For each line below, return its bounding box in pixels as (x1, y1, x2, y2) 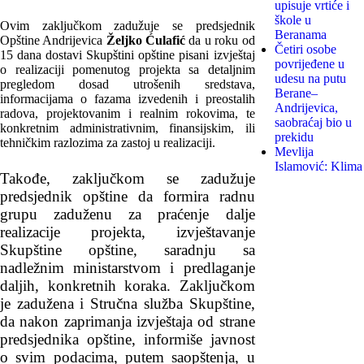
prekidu (274, 129, 314, 144)
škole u (274, 12, 311, 27)
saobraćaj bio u (274, 115, 352, 129)
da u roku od (185, 32, 255, 47)
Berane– (274, 85, 318, 100)
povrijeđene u (274, 56, 344, 71)
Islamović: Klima (274, 158, 362, 173)
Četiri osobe (274, 41, 336, 56)
